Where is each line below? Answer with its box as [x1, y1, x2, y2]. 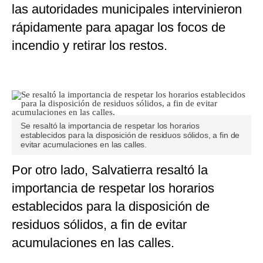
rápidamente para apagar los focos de [12, 20, 225, 35]
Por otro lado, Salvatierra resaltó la [12, 163, 208, 178]
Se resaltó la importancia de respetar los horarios [21, 121, 200, 131]
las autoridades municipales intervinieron [12, 2, 242, 17]
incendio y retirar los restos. [12, 38, 167, 53]
